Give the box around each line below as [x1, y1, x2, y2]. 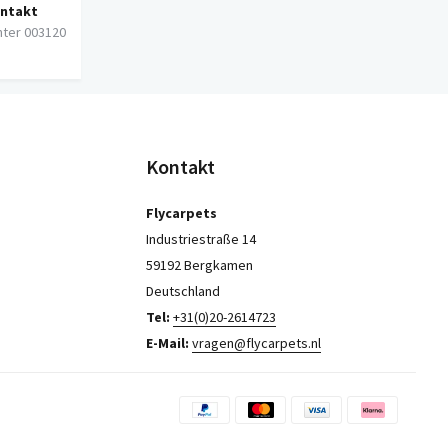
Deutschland [146, 282, 220, 300]
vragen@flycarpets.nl [192, 334, 321, 352]
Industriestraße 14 [146, 230, 256, 248]
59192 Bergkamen [146, 256, 253, 274]
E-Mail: [146, 334, 192, 352]
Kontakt [146, 154, 215, 179]
